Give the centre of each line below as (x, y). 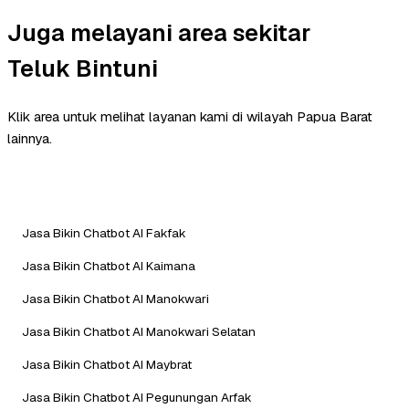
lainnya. (30, 138)
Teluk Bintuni (83, 68)
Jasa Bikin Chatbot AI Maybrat (107, 364)
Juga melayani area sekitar (159, 32)
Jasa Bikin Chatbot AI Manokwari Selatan (139, 331)
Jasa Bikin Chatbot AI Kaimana (109, 265)
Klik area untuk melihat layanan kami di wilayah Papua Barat (190, 116)
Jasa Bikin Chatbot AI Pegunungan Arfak (137, 397)
